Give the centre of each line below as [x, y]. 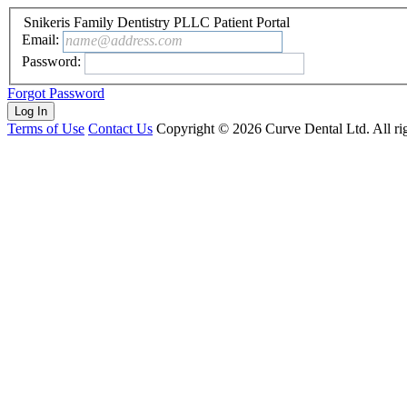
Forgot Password [56, 93]
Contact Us [120, 128]
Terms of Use [46, 128]
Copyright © [194, 128]
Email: [40, 40]
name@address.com [124, 40]
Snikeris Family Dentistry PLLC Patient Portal [157, 22]
